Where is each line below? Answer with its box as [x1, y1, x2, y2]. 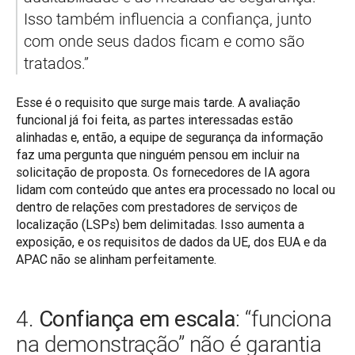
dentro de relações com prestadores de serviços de [16, 198, 297, 215]
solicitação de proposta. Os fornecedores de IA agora [16, 163, 310, 180]
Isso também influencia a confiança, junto [24, 9, 311, 29]
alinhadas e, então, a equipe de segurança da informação [16, 128, 323, 145]
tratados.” [24, 53, 89, 73]
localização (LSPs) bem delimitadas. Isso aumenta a [16, 216, 304, 232]
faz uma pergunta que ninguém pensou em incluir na [16, 146, 300, 162]
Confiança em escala [38, 304, 236, 332]
